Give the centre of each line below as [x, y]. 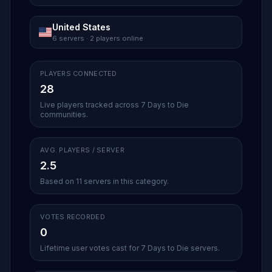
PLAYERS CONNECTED [79, 73]
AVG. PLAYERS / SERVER [82, 150]
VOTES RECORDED [73, 217]
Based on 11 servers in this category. [104, 181]
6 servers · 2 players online [98, 38]
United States [81, 27]
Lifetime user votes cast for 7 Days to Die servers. [130, 248]
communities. [64, 114]
